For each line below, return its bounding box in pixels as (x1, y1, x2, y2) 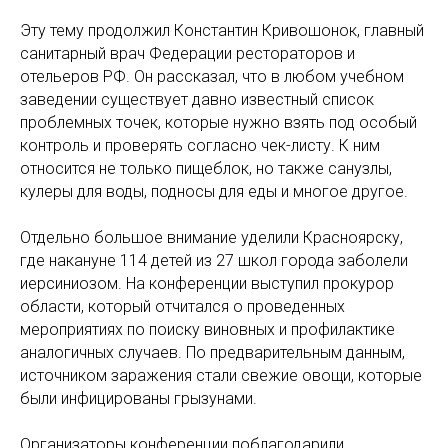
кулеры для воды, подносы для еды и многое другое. (20, 182, 408, 201)
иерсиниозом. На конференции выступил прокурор (20, 274, 394, 293)
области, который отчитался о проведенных (20, 297, 345, 316)
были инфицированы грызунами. (20, 389, 257, 408)
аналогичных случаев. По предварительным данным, (20, 343, 405, 362)
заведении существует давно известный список (20, 90, 374, 109)
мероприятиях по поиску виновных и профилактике (20, 320, 395, 339)
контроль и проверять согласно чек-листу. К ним (20, 136, 380, 155)
